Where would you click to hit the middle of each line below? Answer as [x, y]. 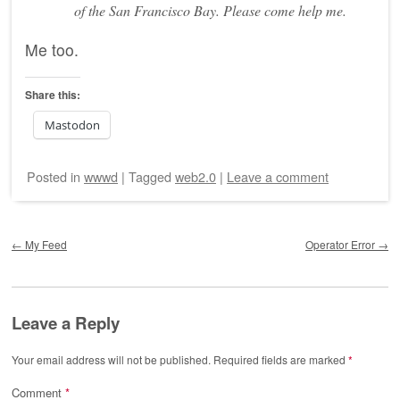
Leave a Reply [66, 322]
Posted [49, 176]
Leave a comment [278, 176]
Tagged [152, 176]
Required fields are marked [281, 359]
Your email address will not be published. [111, 359]
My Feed [45, 244]
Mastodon [72, 125]
